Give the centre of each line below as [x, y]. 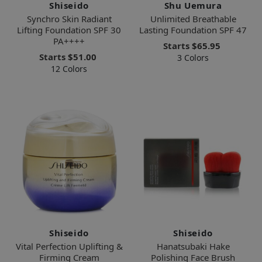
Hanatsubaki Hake [193, 246]
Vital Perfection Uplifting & [69, 246]
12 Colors [69, 68]
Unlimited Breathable [193, 18]
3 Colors [193, 57]
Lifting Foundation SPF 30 [69, 30]
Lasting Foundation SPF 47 [193, 30]
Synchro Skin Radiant [69, 18]
